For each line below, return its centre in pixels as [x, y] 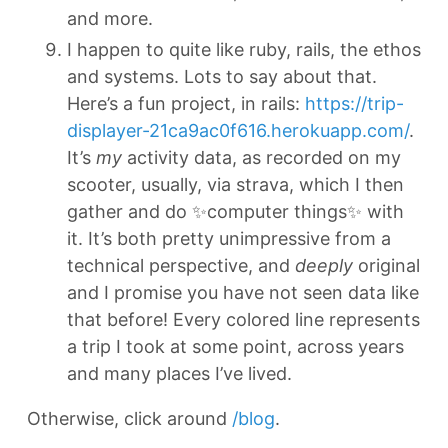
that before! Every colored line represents [243, 319]
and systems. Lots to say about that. [222, 76]
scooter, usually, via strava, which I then [235, 184]
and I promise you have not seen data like [243, 292]
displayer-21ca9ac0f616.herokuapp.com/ [238, 130]
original [386, 265]
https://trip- [354, 103]
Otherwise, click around [129, 418]
